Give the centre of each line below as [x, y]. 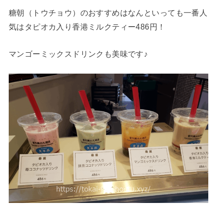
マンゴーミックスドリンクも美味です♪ [78, 54]
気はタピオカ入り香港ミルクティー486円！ [87, 27]
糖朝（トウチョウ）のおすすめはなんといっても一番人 [108, 13]
